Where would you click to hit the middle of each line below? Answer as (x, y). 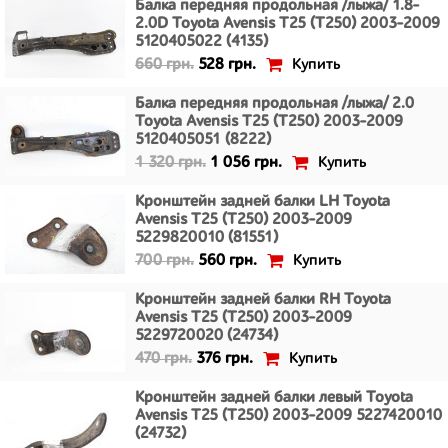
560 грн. (227, 261)
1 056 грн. (246, 163)
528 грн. (227, 65)
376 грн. (224, 359)
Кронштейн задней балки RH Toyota (263, 300)
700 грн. (164, 261)
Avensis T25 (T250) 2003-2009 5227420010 (288, 416)
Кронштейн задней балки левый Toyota (274, 398)
